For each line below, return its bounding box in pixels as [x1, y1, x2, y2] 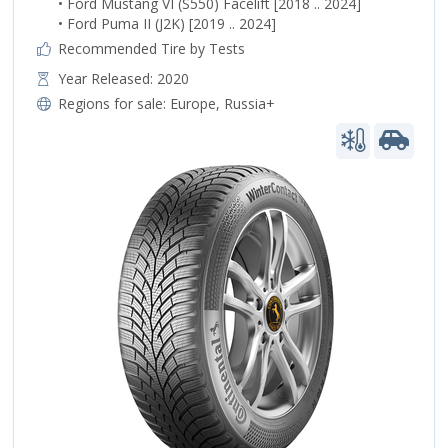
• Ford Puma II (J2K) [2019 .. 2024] [57, 13, 276, 33]
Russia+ [223, 93, 275, 113]
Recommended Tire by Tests [57, 38, 245, 58]
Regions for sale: [57, 93, 170, 113]
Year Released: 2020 [57, 68, 189, 88]
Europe [169, 93, 216, 113]
